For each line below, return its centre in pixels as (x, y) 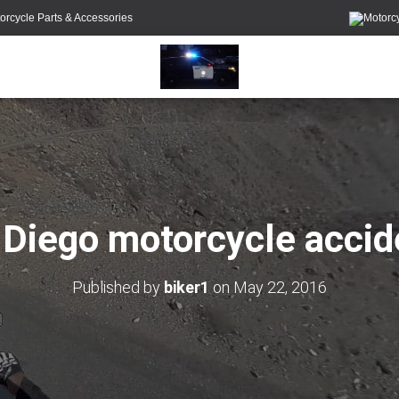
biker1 (187, 287)
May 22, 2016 (280, 287)
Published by (118, 287)
